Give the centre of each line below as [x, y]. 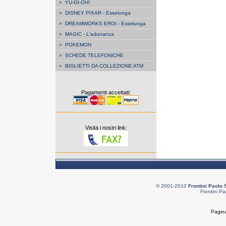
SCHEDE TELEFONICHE [94, 55]
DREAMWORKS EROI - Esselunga [105, 23]
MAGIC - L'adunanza [90, 34]
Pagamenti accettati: [106, 92]
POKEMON [78, 45]
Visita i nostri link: [106, 128]
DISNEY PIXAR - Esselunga [98, 13]
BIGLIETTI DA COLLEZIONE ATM [104, 66]
